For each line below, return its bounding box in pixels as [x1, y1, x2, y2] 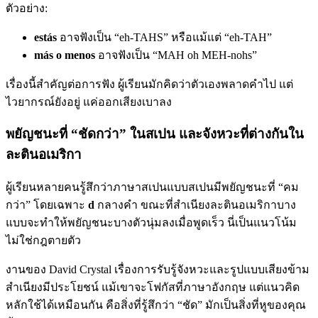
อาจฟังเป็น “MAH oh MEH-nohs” [95, 48, 257, 61]
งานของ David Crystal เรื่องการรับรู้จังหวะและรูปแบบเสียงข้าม [6, 263, 309, 275]
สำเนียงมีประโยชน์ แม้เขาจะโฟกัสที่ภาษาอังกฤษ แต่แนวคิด [6, 281, 300, 293]
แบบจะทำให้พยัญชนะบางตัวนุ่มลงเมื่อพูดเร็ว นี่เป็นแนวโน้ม [6, 216, 297, 229]
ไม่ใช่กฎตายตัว [6, 234, 81, 246]
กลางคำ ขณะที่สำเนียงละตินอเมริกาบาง [94, 199, 296, 211]
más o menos [34, 48, 95, 61]
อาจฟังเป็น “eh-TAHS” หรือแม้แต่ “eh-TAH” [57, 31, 272, 43]
